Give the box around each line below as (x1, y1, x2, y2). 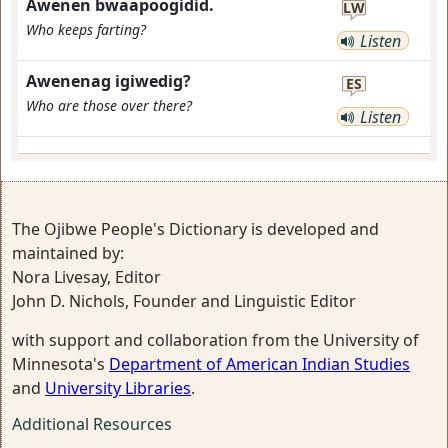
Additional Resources (12, 412, 172, 435)
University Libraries (45, 376, 191, 399)
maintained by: (12, 241, 124, 264)
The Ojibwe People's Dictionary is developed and (12, 217, 379, 240)
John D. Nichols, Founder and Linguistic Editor (12, 289, 356, 312)
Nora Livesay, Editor (12, 265, 161, 288)
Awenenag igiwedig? (26, 69, 191, 92)
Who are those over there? (26, 95, 192, 115)
